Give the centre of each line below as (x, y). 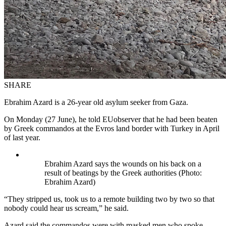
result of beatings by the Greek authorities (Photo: (123, 173)
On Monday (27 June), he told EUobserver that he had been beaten (111, 119)
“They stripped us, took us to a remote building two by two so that (109, 199)
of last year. (22, 137)
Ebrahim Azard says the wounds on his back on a (123, 163)
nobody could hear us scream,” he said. (66, 208)
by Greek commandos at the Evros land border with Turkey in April (112, 128)
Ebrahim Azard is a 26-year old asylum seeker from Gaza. (96, 102)
